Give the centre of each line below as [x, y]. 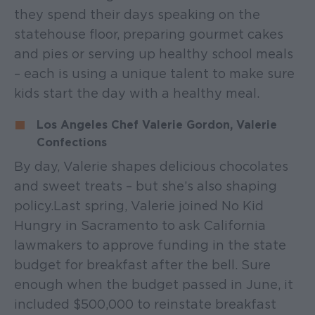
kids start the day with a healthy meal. [137, 93]
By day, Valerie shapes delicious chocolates [151, 166]
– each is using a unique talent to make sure [154, 73]
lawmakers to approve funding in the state [150, 245]
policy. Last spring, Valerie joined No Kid [139, 205]
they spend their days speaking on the [137, 14]
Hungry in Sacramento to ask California [140, 225]
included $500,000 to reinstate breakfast [145, 304]
